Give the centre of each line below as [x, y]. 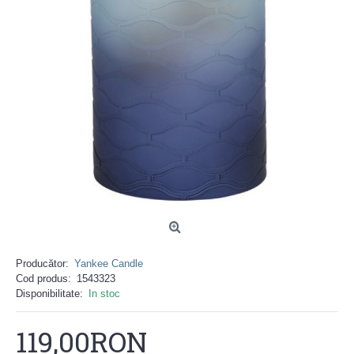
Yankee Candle [109, 264]
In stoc [104, 294]
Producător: [42, 264]
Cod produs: [43, 279]
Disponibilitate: [49, 294]
